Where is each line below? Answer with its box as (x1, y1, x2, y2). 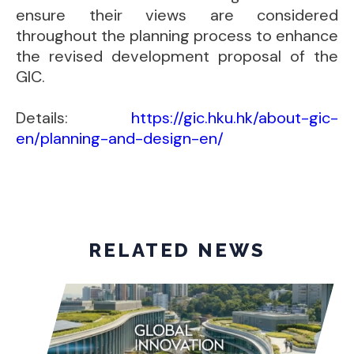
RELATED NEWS (88, 239, 265, 262)
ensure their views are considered (16, 5, 338, 25)
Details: (16, 107, 131, 128)
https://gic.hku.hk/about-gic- (131, 107, 338, 128)
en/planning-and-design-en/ (16, 128, 224, 149)
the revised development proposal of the (16, 46, 338, 66)
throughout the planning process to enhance (16, 25, 338, 46)
